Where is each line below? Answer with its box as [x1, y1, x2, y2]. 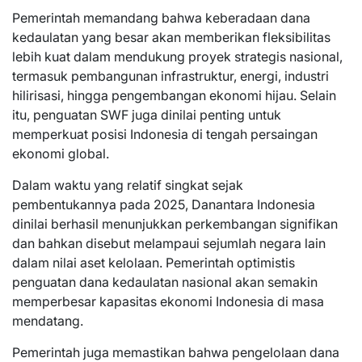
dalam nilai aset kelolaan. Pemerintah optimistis [12, 254, 295, 271]
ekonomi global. [12, 145, 109, 162]
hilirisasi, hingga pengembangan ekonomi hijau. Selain [12, 86, 336, 103]
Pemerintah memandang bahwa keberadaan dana [12, 9, 310, 26]
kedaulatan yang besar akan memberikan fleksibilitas [12, 28, 330, 45]
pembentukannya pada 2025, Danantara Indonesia [12, 196, 315, 213]
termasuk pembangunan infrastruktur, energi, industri [12, 67, 329, 84]
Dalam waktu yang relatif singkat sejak [12, 176, 243, 193]
